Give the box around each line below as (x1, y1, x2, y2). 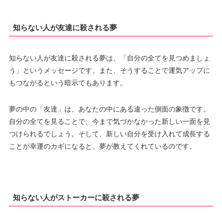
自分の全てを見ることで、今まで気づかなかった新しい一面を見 (8, 117, 210, 125)
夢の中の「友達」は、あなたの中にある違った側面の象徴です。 (8, 105, 210, 113)
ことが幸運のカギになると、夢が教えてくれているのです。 (8, 142, 196, 150)
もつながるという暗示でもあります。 (8, 78, 127, 87)
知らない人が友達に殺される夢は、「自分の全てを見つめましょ (8, 54, 210, 62)
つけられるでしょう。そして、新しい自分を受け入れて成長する (8, 129, 210, 138)
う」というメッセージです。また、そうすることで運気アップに (8, 66, 210, 74)
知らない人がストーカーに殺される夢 (12, 193, 139, 202)
